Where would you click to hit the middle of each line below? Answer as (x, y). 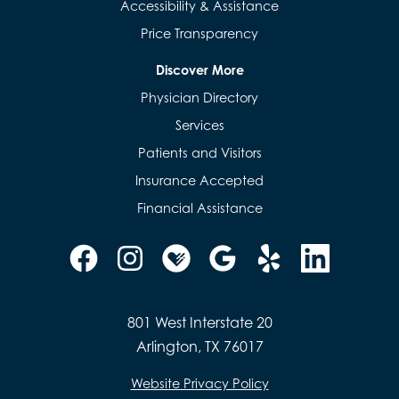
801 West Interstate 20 (199, 322)
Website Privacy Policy (199, 383)
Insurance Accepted (199, 180)
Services (199, 125)
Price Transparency (199, 33)
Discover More (199, 70)
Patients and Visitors (199, 153)
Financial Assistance (199, 208)
